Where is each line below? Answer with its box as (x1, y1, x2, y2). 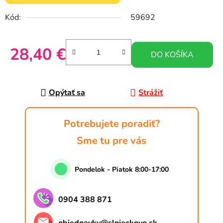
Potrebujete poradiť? (63, 117, 160, 131)
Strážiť (138, 87, 163, 99)
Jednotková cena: (9, 65, 70, 76)
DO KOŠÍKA (151, 49, 194, 61)
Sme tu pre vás (77, 134, 146, 148)
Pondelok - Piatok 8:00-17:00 (74, 165, 169, 175)
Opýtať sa (48, 87, 85, 99)
